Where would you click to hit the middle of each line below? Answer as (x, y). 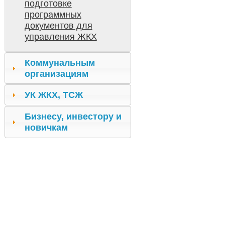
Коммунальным (60, 63)
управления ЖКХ (61, 37)
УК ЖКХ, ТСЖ (53, 95)
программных (53, 15)
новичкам (46, 127)
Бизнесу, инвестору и (73, 116)
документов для (58, 26)
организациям (56, 74)
